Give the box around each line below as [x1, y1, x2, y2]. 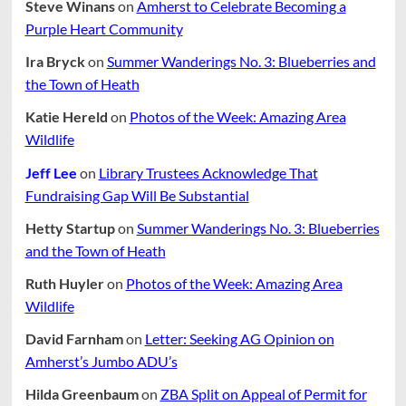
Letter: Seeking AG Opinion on [144, 330, 334, 348]
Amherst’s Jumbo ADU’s [24, 353, 178, 371]
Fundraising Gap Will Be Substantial [24, 186, 249, 204]
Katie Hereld [24, 108, 108, 126]
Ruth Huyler [24, 275, 104, 292]
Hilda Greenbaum [24, 385, 139, 403]
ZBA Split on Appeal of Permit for [159, 385, 367, 403]
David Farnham [24, 330, 123, 348]
